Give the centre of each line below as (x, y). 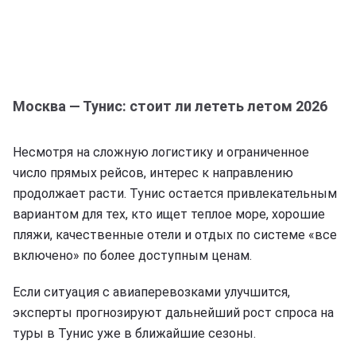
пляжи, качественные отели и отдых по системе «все (175, 234)
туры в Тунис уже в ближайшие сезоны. (134, 333)
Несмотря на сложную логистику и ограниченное (161, 152)
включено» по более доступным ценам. (132, 255)
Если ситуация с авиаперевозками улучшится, (151, 292)
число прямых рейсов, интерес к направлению (153, 172)
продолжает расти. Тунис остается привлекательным (175, 193)
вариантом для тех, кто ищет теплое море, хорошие (169, 214)
